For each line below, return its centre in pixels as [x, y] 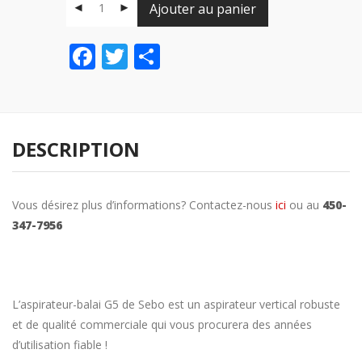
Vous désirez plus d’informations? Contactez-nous [144, 204]
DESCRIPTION [76, 149]
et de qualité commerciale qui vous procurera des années [162, 324]
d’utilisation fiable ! [60, 344]
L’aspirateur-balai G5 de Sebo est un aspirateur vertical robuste [176, 304]
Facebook [152, 56]
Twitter [170, 56]
